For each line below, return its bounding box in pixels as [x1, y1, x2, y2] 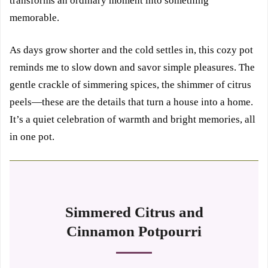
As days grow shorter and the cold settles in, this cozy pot [10, 44, 253, 56]
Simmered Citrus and [65, 203, 203, 220]
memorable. [10, 11, 59, 23]
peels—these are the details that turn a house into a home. [10, 96, 253, 108]
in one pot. [10, 130, 54, 142]
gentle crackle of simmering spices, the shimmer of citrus [10, 78, 251, 90]
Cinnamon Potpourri [66, 223, 202, 239]
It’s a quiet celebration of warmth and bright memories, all [10, 113, 255, 125]
